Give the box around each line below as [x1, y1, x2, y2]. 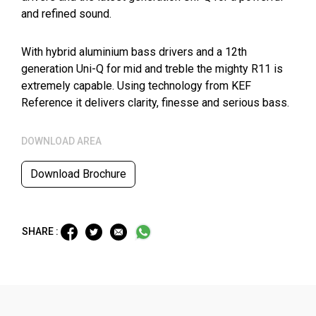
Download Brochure [30, 167, 126, 181]
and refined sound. [21, 7, 111, 20]
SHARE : [22, 225, 61, 237]
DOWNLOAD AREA [21, 135, 102, 147]
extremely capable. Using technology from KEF [21, 79, 251, 92]
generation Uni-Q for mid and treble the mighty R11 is [21, 62, 283, 75]
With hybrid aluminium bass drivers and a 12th [21, 45, 247, 59]
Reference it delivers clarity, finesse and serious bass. [21, 96, 289, 109]
